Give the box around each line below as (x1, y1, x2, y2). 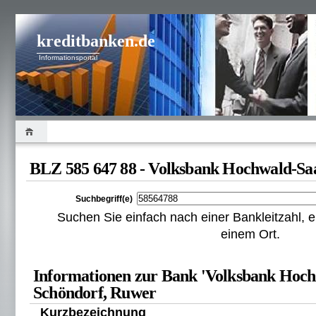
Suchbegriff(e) (75, 194, 133, 204)
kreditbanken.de (37, 32, 155, 50)
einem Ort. (220, 227, 280, 241)
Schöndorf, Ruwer (33, 284, 157, 302)
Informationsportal (39, 54, 97, 61)
